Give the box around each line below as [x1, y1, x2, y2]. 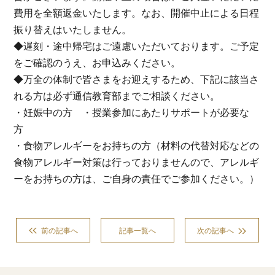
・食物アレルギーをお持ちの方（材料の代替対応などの [14, 140, 260, 151]
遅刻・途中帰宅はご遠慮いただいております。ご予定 [23, 41, 260, 52]
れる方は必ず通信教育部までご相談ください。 [14, 90, 220, 101]
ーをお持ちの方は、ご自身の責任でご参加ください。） [14, 173, 260, 184]
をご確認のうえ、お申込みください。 [14, 57, 181, 68]
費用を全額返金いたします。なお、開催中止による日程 [14, 7, 260, 18]
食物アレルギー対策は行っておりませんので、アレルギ [14, 157, 260, 168]
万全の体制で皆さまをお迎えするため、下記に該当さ [23, 74, 260, 85]
